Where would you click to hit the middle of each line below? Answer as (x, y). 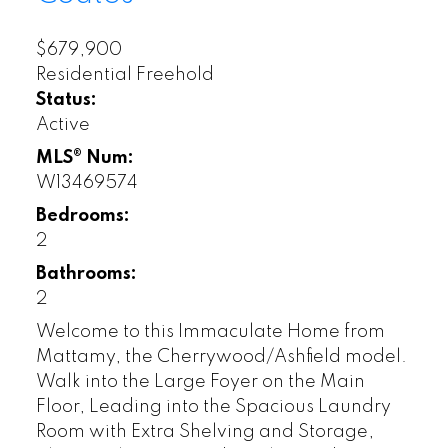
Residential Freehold (124, 74)
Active (62, 124)
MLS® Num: (84, 157)
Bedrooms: (82, 215)
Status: (66, 99)
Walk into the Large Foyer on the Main (200, 381)
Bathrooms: (86, 273)
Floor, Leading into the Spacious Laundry (213, 406)
